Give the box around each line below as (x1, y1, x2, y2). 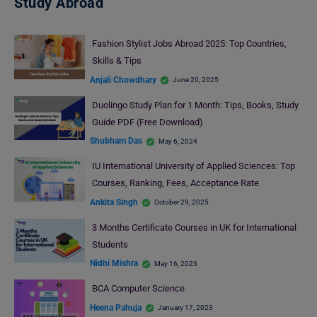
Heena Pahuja (90, 302, 142, 313)
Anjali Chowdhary (90, 74, 156, 85)
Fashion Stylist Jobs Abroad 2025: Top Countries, (91, 38, 287, 50)
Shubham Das (90, 136, 142, 146)
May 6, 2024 (158, 137, 197, 145)
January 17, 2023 (158, 304, 213, 312)
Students (91, 238, 128, 250)
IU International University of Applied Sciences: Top (91, 161, 295, 172)
